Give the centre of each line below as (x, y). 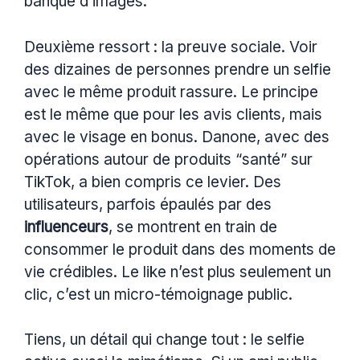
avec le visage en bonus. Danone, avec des (177, 137)
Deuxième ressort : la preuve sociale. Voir (171, 47)
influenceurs (66, 227)
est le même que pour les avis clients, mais (173, 114)
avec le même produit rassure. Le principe (171, 92)
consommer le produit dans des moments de (180, 249)
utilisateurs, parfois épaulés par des (148, 204)
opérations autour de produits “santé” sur (168, 159)
